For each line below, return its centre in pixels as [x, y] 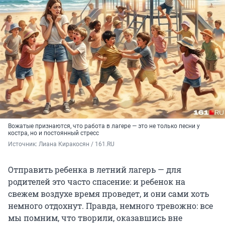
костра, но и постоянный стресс [53, 133]
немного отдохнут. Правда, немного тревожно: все [110, 205]
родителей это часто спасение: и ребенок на [97, 181]
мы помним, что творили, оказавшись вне [95, 217]
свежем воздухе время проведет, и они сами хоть [108, 193]
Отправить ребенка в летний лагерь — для [95, 169]
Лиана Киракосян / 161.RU [77, 144]
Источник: [23, 144]
